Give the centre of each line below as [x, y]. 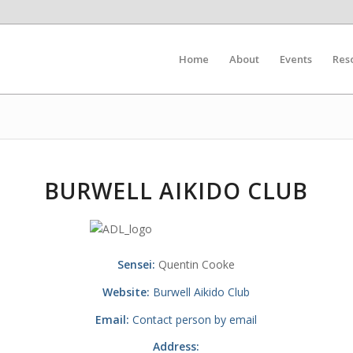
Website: [126, 292]
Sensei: [137, 264]
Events [296, 59]
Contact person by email [195, 319]
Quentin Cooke [195, 264]
